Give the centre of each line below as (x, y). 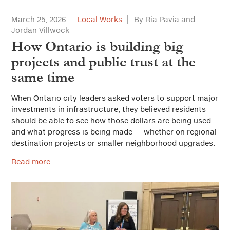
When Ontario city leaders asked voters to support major (115, 98)
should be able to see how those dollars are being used (111, 120)
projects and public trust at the (103, 62)
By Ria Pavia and (165, 19)
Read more (31, 161)
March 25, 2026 (39, 19)
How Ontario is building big (97, 46)
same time (43, 77)
